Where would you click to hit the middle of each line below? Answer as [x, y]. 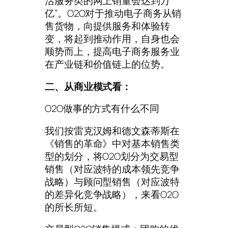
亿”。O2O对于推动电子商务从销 [113, 13]
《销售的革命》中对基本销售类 [112, 143]
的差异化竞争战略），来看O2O [112, 194]
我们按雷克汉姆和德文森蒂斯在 [112, 131]
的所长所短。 [74, 207]
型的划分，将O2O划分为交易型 [112, 156]
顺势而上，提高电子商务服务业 [112, 52]
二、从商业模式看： [88, 86]
